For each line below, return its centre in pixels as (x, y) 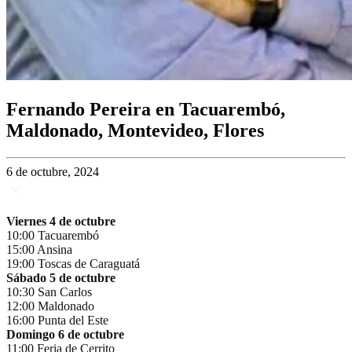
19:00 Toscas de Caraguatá (73, 263)
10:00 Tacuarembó (53, 235)
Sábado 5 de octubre (61, 277)
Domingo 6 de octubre (65, 334)
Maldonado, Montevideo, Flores (135, 130)
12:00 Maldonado (50, 306)
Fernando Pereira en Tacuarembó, (146, 109)
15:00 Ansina (39, 249)
